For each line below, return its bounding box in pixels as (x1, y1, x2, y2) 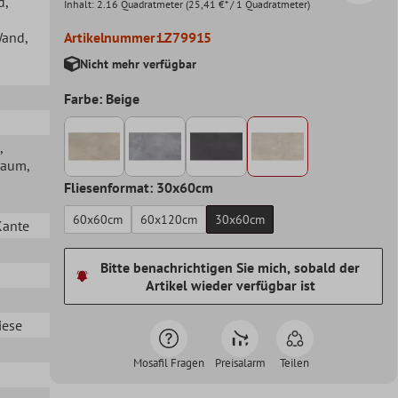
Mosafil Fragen (132, 355, 204, 371)
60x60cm (72, 211, 123, 228)
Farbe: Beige (63, 89, 139, 107)
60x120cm (139, 211, 197, 228)
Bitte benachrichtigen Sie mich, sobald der (100, 259, 361, 277)
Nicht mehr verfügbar (79, 55, 196, 72)
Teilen (280, 355, 310, 371)
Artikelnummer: (63, 28, 159, 46)
